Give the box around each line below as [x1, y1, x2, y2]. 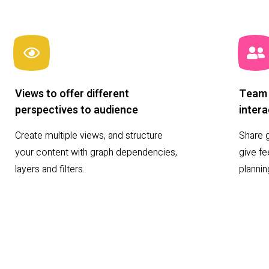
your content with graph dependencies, [15, 145, 177, 160]
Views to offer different [15, 86, 129, 103]
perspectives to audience [15, 102, 138, 119]
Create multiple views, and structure [15, 128, 163, 144]
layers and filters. [15, 162, 85, 177]
